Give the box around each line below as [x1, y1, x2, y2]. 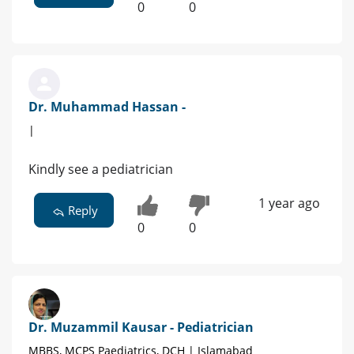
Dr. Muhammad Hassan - [28, 98, 186, 116]
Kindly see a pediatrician [28, 160, 173, 179]
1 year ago [258, 194, 320, 213]
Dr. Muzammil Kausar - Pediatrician [28, 318, 254, 337]
